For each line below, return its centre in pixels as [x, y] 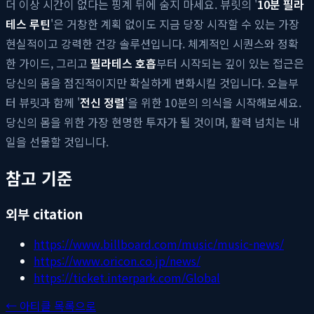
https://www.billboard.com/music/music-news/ [159, 244]
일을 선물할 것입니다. [57, 141]
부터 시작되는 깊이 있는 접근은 [230, 63]
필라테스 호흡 [123, 63]
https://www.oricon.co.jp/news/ [117, 261]
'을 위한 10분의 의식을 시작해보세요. [213, 102]
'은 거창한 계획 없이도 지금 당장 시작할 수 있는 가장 [175, 23]
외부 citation [44, 213]
